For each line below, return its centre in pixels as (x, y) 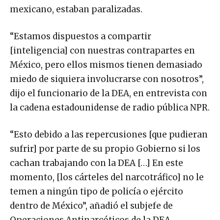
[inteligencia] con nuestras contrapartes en (102, 51)
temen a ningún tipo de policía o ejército (96, 192)
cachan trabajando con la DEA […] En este (96, 163)
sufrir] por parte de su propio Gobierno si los (105, 149)
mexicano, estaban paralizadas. (76, 10)
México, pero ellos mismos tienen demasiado (106, 65)
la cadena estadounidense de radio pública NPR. (110, 108)
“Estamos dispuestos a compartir (81, 37)
